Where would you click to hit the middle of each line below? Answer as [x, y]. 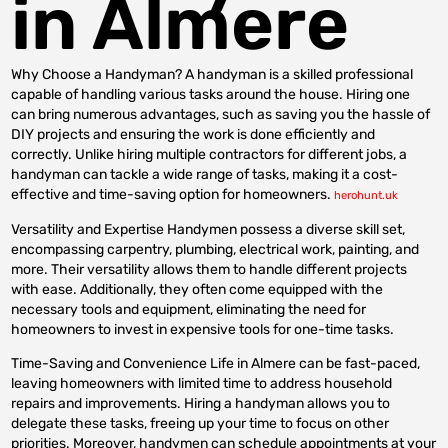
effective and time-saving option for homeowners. [173, 194]
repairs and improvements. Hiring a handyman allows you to [201, 404]
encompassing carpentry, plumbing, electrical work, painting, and [215, 249]
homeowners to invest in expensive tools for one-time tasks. [203, 329]
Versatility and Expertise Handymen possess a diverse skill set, [208, 229]
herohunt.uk [366, 195]
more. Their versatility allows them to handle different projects [209, 269]
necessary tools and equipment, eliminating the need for [189, 309]
